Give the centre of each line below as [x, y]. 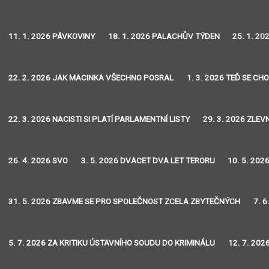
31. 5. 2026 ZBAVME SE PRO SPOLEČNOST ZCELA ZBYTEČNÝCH [125, 202]
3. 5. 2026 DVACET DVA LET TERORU [148, 160]
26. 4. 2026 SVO [38, 160]
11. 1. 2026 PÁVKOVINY [52, 37]
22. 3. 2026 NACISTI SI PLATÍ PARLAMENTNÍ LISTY [99, 119]
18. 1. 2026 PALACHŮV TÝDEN [164, 37]
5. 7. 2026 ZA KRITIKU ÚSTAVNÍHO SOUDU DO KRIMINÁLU [112, 243]
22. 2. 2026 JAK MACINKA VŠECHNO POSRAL [91, 78]
